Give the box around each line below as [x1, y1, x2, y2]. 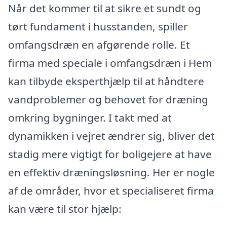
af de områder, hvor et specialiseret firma [8, 183, 214, 198]
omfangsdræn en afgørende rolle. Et [8, 37, 190, 52]
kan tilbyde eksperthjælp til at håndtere [8, 73, 204, 88]
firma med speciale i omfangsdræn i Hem [8, 55, 212, 70]
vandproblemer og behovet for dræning [8, 92, 208, 106]
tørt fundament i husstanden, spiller [8, 19, 188, 33]
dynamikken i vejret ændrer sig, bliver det [8, 128, 215, 143]
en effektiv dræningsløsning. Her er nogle [8, 165, 215, 179]
